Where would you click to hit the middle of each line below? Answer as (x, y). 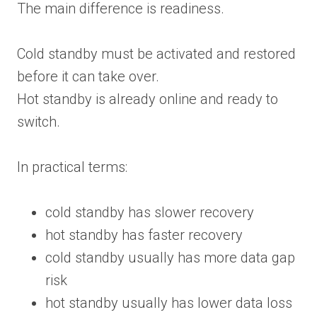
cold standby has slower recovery (150, 212)
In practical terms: (72, 167)
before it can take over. (88, 76)
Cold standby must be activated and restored (156, 53)
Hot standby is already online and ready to (148, 99)
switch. (39, 121)
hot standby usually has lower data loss (169, 302)
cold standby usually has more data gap (170, 257)
